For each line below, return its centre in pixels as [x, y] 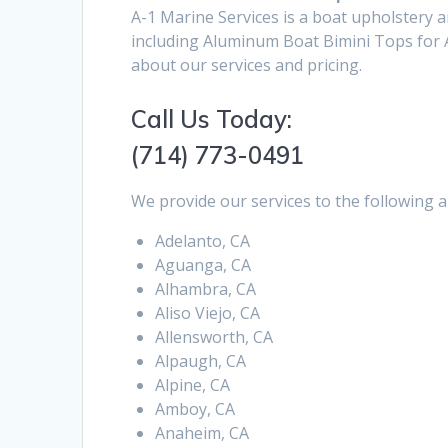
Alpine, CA [193, 385]
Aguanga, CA [203, 265]
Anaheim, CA [202, 433]
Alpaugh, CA [201, 361]
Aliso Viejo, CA [208, 313]
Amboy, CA [195, 409]
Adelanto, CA [203, 241]
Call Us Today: [212, 119]
